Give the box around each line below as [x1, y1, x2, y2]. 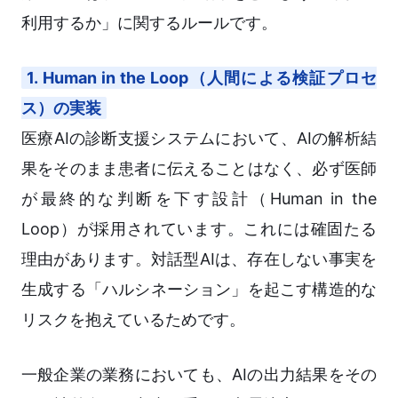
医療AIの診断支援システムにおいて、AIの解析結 [21, 129, 377, 148]
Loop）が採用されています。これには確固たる [21, 219, 377, 239]
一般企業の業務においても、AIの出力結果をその [21, 365, 377, 385]
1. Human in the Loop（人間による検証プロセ [27, 68, 377, 88]
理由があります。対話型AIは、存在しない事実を [21, 250, 377, 269]
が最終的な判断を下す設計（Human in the [21, 189, 377, 209]
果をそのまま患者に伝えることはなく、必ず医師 [21, 159, 377, 179]
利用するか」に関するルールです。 [21, 13, 277, 33]
